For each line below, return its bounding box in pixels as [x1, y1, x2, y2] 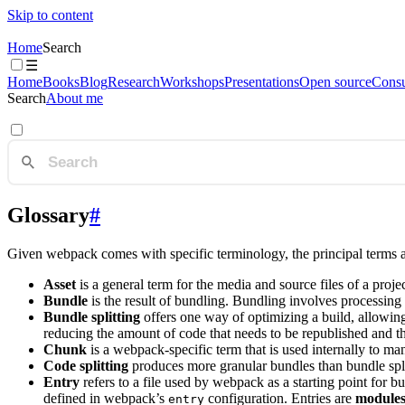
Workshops [160, 74, 224, 89]
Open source [299, 74, 372, 89]
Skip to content [7, 7, 93, 23]
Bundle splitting [43, 309, 140, 325]
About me [46, 90, 103, 106]
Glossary [7, 203, 89, 228]
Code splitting [43, 358, 128, 373]
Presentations [224, 74, 299, 89]
